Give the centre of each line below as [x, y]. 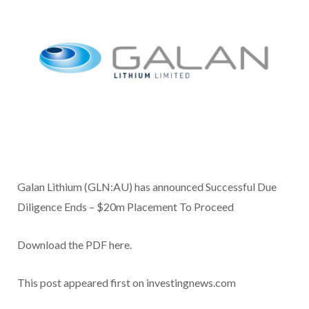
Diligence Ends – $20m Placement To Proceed [126, 207]
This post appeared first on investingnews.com [127, 283]
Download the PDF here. [74, 245]
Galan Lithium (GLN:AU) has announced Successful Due [147, 187]
